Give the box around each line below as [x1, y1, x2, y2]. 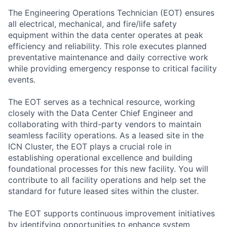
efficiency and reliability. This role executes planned [8, 41, 207, 51]
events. [8, 74, 35, 85]
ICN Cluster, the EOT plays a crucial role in [8, 141, 171, 152]
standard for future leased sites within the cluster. [8, 185, 199, 196]
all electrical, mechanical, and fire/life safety [8, 18, 177, 29]
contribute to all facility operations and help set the [8, 174, 206, 185]
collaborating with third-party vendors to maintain [8, 119, 201, 129]
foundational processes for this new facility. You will [8, 163, 208, 174]
